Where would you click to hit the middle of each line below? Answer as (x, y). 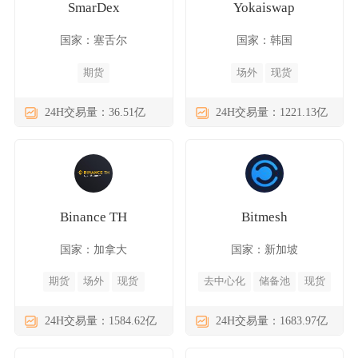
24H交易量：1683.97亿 (271, 320)
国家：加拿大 (94, 249)
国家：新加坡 (264, 249)
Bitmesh (264, 217)
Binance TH (94, 217)
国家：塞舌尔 (94, 40)
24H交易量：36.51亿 (95, 111)
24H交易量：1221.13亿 (271, 111)
